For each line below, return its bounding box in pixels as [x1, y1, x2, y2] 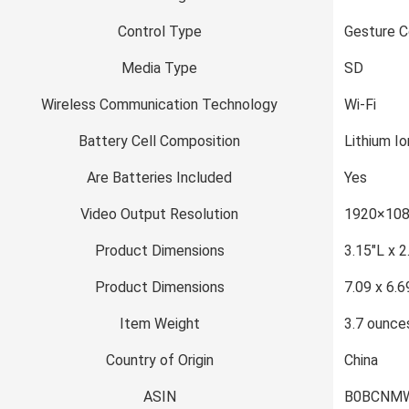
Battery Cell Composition [79, 132, 240, 150]
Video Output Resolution [80, 205, 238, 223]
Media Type [121, 59, 197, 77]
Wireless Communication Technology [41, 96, 278, 113]
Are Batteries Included [87, 169, 232, 186]
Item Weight [119, 315, 200, 332]
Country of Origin [105, 351, 214, 369]
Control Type [117, 23, 202, 40]
